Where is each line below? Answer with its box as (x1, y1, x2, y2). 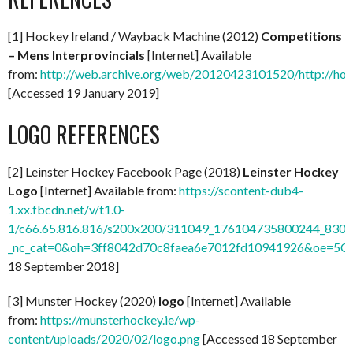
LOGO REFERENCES (8, 117, 160, 150)
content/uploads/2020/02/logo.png (8, 330, 200, 346)
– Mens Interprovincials (8, 46, 145, 62)
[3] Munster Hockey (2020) (8, 292, 158, 308)
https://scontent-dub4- (179, 182, 303, 198)
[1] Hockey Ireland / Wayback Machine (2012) (8, 28, 261, 43)
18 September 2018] (8, 258, 119, 273)
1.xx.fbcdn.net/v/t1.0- (8, 201, 125, 217)
